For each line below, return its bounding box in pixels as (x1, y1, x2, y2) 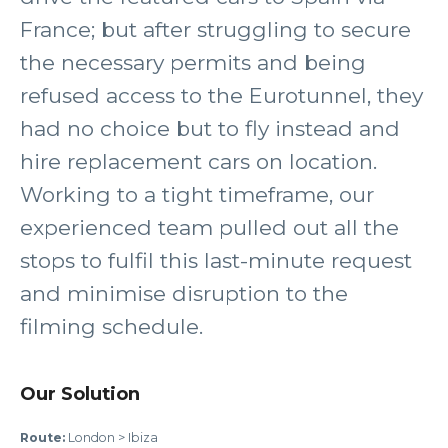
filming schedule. (20, 314, 203, 339)
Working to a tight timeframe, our (20, 182, 374, 207)
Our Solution (20, 382, 140, 405)
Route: (20, 430, 65, 445)
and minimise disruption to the (20, 281, 348, 306)
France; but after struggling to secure (20, 17, 411, 42)
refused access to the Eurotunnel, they (20, 83, 423, 108)
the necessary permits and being (20, 50, 366, 75)
